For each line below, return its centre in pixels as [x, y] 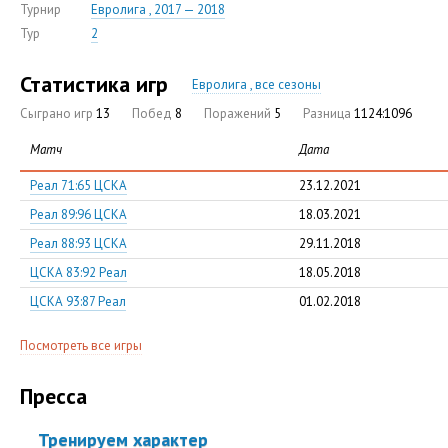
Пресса [53, 396]
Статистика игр [94, 84]
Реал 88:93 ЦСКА [78, 243]
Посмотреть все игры [81, 345]
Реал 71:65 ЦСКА [78, 185]
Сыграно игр [58, 113]
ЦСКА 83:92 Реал [78, 272]
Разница [328, 113]
